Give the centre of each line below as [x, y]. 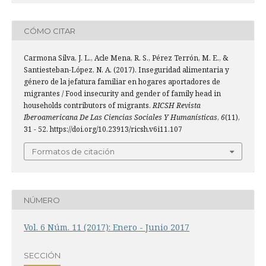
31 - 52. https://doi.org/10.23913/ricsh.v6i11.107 [103, 129]
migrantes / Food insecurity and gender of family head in [122, 94]
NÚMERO [42, 200]
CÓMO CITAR [50, 31]
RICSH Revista [177, 106]
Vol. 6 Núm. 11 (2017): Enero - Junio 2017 [107, 227]
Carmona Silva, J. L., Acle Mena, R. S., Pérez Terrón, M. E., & [126, 58]
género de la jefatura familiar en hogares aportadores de [122, 82]
